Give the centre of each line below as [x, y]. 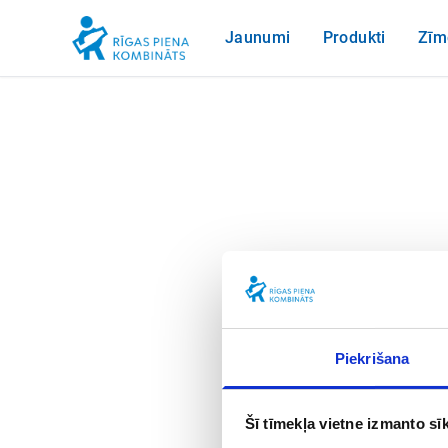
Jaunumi [257, 37]
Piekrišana [372, 358]
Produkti [354, 37]
